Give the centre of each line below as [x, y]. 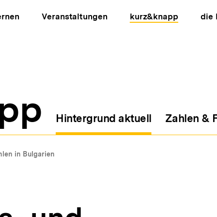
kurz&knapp [154, 16]
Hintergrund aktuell [104, 118]
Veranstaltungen [75, 16]
